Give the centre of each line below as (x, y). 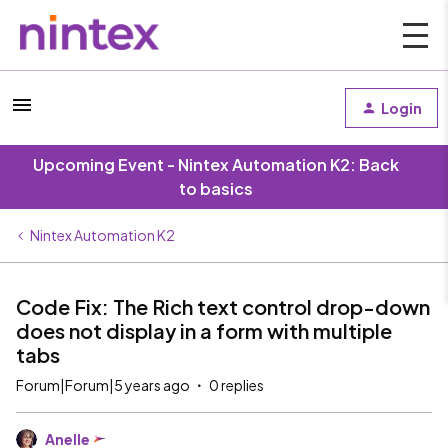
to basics (216, 188)
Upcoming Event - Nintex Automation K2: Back (216, 164)
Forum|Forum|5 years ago (103, 385)
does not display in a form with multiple (204, 330)
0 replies (236, 385)
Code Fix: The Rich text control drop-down (223, 306)
